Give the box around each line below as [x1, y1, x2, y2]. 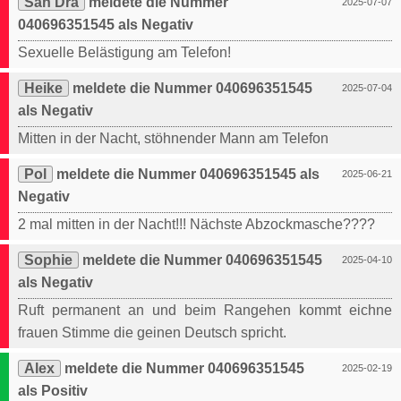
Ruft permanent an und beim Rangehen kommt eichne [18, 303, 392, 319]
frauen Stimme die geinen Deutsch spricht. [18, 325, 286, 341]
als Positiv [18, 383, 88, 399]
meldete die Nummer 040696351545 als [53, 166, 320, 183]
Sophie [24, 252, 73, 269]
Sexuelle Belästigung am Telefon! [18, 45, 231, 61]
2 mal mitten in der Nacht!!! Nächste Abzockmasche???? [18, 217, 375, 233]
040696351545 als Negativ [18, 17, 193, 33]
